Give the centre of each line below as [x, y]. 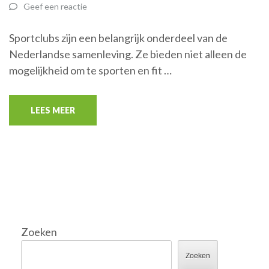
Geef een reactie [55, 6]
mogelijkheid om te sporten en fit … [90, 70]
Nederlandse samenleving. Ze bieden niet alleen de [128, 54]
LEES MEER [53, 110]
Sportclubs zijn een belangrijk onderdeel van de [118, 38]
